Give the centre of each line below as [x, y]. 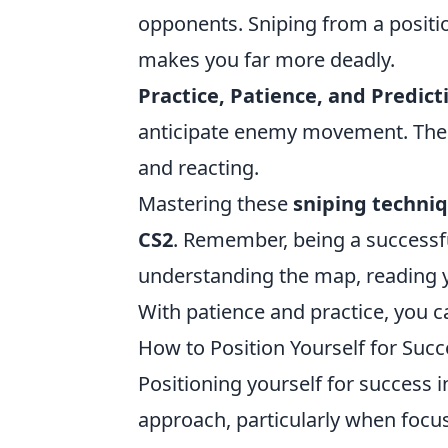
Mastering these [215, 203]
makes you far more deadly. [266, 59]
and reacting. [198, 167]
